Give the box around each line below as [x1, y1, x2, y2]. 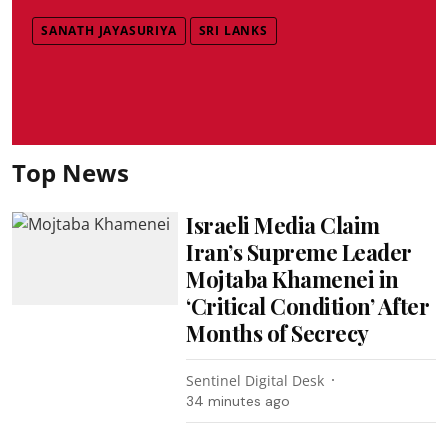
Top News [12, 155, 129, 189]
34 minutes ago [186, 391, 291, 410]
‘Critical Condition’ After [186, 290, 430, 321]
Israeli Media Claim [186, 209, 380, 240]
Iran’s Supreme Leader [186, 236, 412, 267]
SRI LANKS [198, 21, 268, 39]
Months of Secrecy [186, 317, 369, 348]
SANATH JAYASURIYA [41, 21, 177, 39]
